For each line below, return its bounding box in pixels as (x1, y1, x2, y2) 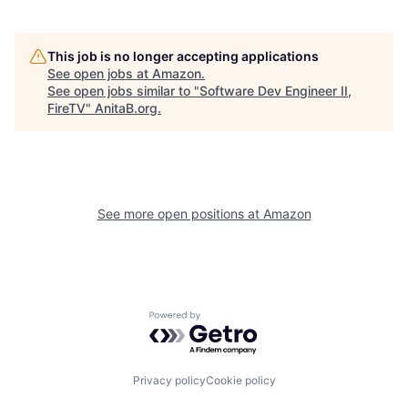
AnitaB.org (95, 99, 158, 116)
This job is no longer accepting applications (47, 47, 319, 64)
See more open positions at (97, 205, 263, 221)
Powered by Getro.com (148, 310, 309, 329)
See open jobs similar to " (47, 82, 199, 98)
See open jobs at (47, 65, 152, 81)
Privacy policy (132, 373, 206, 388)
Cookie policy (205, 373, 276, 388)
